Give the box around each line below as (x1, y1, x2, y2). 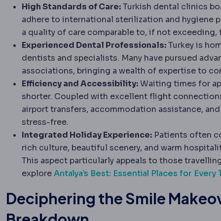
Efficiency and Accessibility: (22, 78, 138, 89)
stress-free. (22, 116, 69, 127)
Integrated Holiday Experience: (22, 129, 152, 140)
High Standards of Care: (22, 1, 121, 12)
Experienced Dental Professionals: (22, 39, 166, 50)
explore (22, 168, 54, 179)
